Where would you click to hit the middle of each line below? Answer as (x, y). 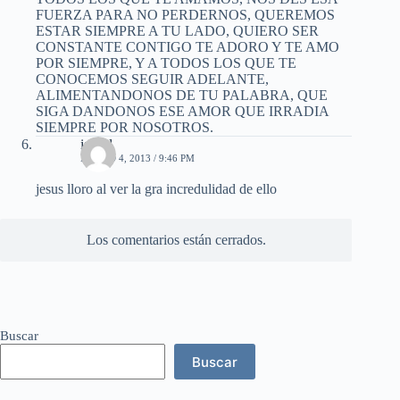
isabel (96, 145)
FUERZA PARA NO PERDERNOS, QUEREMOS (185, 15)
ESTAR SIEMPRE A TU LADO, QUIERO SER (177, 31)
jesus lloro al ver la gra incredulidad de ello (156, 189)
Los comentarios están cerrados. (176, 240)
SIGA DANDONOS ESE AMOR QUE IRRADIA (182, 112)
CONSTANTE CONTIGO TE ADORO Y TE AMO (187, 47)
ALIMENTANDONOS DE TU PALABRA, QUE (182, 96)
